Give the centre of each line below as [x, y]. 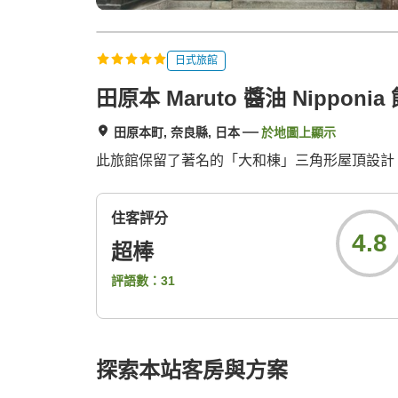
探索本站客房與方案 [192, 370]
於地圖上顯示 [298, 133]
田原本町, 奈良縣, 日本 [177, 133]
